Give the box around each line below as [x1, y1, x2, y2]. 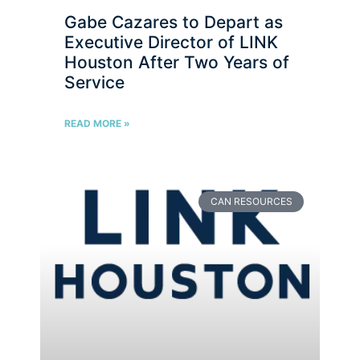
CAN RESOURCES [210, 195, 292, 208]
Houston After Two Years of [64, 52, 289, 72]
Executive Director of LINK [64, 32, 278, 52]
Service [64, 72, 125, 92]
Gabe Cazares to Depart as [64, 12, 283, 32]
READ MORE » [64, 117, 130, 129]
